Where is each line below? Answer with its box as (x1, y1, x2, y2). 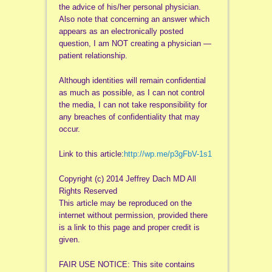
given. (58, 235, 80, 245)
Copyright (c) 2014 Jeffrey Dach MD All (58, 174, 196, 184)
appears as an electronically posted (58, 26, 183, 36)
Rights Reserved (58, 186, 117, 196)
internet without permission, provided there (58, 211, 208, 220)
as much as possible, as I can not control (58, 87, 205, 97)
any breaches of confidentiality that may (58, 112, 200, 121)
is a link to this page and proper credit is (58, 223, 200, 233)
